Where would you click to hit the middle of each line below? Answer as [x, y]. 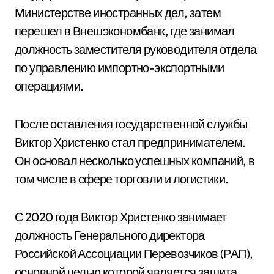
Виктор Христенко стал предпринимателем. [130, 142]
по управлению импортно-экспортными [120, 68]
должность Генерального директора [110, 235]
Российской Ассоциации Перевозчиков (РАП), [134, 254]
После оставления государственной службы [131, 124]
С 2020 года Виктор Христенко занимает [121, 217]
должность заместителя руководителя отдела [136, 49]
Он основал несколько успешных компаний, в [135, 161]
